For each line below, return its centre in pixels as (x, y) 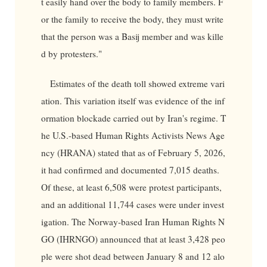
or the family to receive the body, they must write (132, 19)
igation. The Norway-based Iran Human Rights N (133, 222)
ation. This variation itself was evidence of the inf (133, 101)
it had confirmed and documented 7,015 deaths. (130, 170)
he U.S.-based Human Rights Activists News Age (133, 136)
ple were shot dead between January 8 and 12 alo (133, 257)
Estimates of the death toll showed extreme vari (138, 84)
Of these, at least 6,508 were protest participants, (131, 187)
